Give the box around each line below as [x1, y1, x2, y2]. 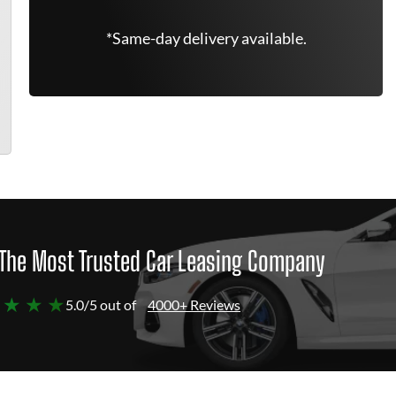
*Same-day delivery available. [105, 28, 307, 48]
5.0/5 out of [65, 296, 136, 313]
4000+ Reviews [148, 296, 240, 313]
